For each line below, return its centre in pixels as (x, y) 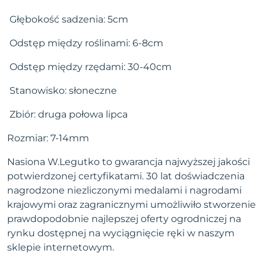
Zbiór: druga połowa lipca (69, 114)
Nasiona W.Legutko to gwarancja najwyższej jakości (129, 162)
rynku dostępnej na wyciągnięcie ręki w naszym (121, 233)
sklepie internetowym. (61, 247)
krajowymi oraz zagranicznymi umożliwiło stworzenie (132, 205)
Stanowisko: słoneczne (63, 91)
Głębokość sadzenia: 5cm (69, 19)
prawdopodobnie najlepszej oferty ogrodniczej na (124, 219)
